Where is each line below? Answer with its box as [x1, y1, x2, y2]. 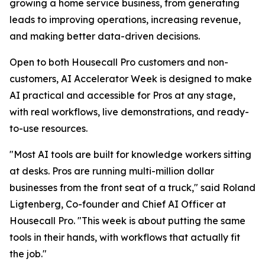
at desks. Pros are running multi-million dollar [9, 165, 214, 177]
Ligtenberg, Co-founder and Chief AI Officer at [9, 198, 226, 210]
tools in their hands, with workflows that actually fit [9, 231, 240, 243]
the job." [9, 248, 47, 260]
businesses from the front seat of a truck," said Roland [9, 182, 256, 193]
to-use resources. [9, 122, 88, 134]
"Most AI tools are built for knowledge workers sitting [9, 148, 251, 160]
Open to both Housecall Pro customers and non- [9, 56, 228, 68]
